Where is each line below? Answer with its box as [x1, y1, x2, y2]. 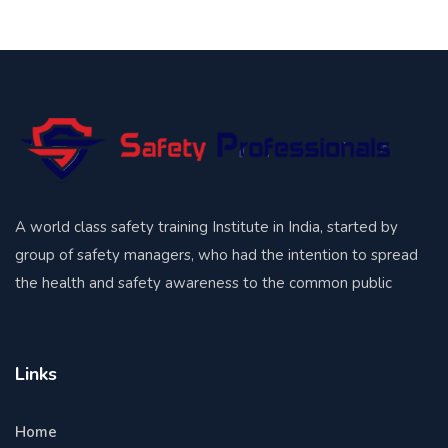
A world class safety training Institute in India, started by [15, 216, 398, 237]
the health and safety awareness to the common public [15, 272, 392, 293]
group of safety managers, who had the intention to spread [15, 244, 418, 265]
